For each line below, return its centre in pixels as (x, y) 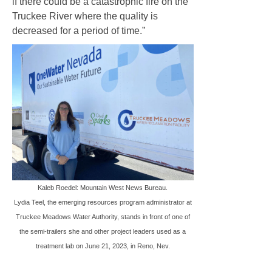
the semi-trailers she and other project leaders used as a (103, 231)
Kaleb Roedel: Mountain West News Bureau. (103, 187)
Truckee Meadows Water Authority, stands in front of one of (103, 216)
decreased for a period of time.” (79, 30)
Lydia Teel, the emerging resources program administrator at (103, 202)
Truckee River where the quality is (85, 16)
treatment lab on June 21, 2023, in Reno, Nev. (103, 246)
